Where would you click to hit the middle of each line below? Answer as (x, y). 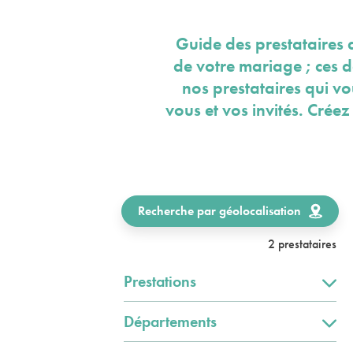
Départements (170, 321)
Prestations (160, 281)
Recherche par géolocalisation (219, 211)
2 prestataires (302, 244)
